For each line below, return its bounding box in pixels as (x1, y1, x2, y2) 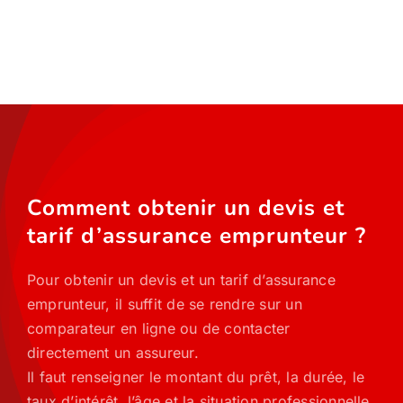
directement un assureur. (26, 344, 199, 362)
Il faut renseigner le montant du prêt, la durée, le (26, 368, 365, 386)
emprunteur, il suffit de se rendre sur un (26, 295, 302, 313)
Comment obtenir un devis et (26, 193, 345, 223)
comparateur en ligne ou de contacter (26, 319, 291, 337)
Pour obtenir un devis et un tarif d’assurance (26, 271, 336, 289)
